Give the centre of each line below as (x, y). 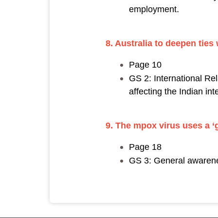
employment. (154, 9)
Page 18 (145, 147)
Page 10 (145, 64)
